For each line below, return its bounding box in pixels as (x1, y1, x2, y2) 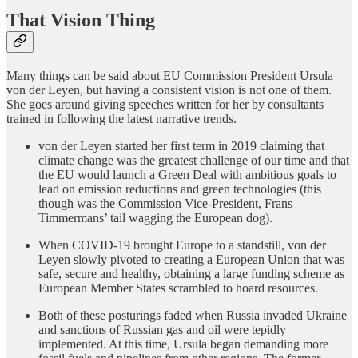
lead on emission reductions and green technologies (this (38, 182, 321, 197)
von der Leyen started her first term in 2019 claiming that (38, 139, 324, 153)
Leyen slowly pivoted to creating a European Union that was (38, 253, 344, 267)
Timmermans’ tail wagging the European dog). (38, 211, 272, 225)
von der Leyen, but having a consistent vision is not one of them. (6, 83, 332, 97)
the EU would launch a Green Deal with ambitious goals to (38, 168, 336, 182)
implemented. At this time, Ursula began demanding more (38, 337, 328, 352)
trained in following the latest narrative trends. (6, 112, 237, 126)
